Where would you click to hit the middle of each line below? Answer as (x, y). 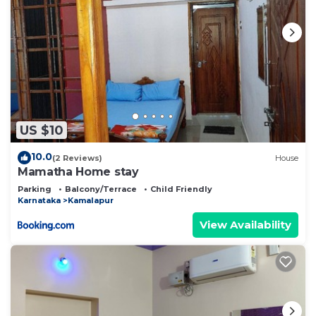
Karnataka (39, 201)
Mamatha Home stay (78, 172)
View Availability (245, 225)
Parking (35, 189)
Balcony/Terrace (101, 189)
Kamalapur (91, 201)
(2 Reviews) (77, 158)
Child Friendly (181, 189)
